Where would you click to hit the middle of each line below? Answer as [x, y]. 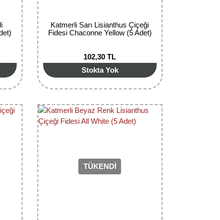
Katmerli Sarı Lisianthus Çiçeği [100, 25]
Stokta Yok [100, 70]
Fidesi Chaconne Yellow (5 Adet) [100, 32]
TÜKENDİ [100, 166]
